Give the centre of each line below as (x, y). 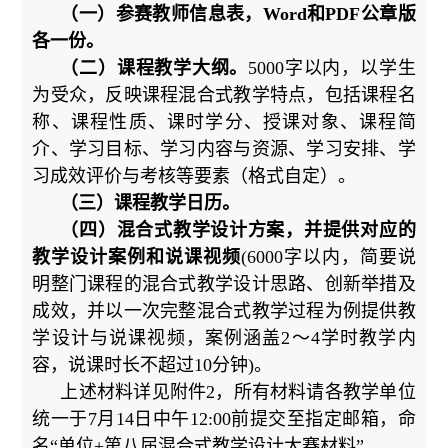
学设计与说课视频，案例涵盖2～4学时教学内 (224, 337)
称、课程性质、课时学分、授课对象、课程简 (224, 121)
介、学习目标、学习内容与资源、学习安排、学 (224, 148)
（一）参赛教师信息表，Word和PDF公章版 (238, 13)
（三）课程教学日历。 (150, 202)
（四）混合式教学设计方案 (173, 229)
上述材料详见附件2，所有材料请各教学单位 (238, 391)
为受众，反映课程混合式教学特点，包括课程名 (224, 94)
